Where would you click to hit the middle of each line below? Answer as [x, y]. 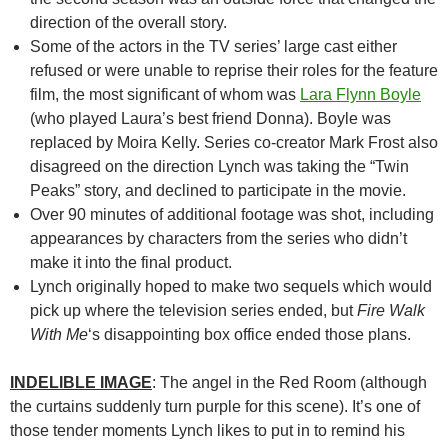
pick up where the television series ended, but [193, 310]
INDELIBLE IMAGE [81, 382]
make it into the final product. [131, 262]
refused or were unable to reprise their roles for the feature [234, 70]
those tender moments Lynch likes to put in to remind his [207, 430]
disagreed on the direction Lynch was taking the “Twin [219, 166]
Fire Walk [391, 310]
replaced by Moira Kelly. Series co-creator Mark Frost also [234, 142]
